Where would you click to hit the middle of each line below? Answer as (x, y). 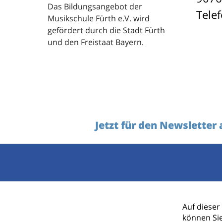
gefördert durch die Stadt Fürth (106, 30)
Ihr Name (118, 158)
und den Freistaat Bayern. (96, 42)
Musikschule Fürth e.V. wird (99, 18)
